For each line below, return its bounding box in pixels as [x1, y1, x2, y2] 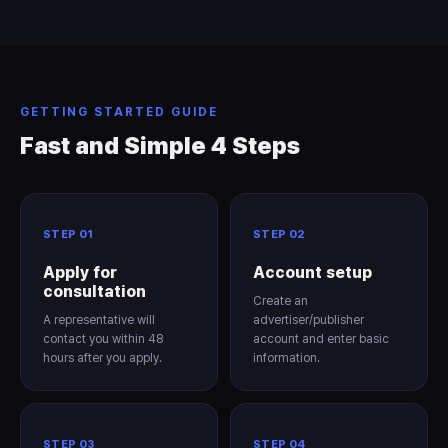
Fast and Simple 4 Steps [20, 131, 300, 160]
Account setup [253, 263, 372, 282]
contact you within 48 [43, 332, 164, 346]
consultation [43, 282, 146, 301]
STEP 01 [43, 228, 94, 241]
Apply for [43, 263, 117, 282]
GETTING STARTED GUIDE [20, 105, 218, 119]
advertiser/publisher [253, 313, 364, 327]
